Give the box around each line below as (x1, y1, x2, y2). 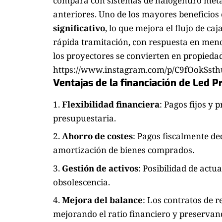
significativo (53, 22, 105, 34)
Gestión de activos (62, 162, 138, 174)
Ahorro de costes (62, 130, 133, 142)
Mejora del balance (62, 194, 143, 206)
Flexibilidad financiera (62, 98, 160, 110)
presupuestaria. (53, 112, 116, 124)
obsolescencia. (53, 176, 110, 188)
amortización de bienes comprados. (53, 144, 194, 156)
